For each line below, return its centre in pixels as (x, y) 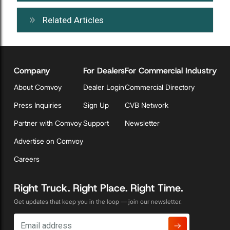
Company (32, 70)
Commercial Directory (159, 87)
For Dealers (104, 70)
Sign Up (96, 105)
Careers (26, 159)
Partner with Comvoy (47, 123)
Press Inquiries (37, 105)
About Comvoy (37, 87)
